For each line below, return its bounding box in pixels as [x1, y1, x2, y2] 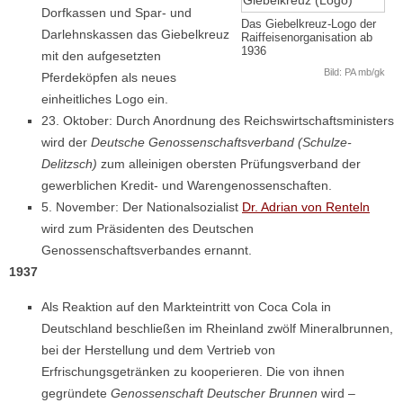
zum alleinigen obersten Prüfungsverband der [97, 156, 361, 171]
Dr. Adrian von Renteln [242, 199, 370, 214]
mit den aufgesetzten [41, 48, 161, 63]
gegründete [41, 385, 111, 400]
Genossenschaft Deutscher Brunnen [111, 385, 318, 400]
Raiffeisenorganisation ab [241, 31, 372, 44]
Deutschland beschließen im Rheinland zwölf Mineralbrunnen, [41, 320, 393, 336]
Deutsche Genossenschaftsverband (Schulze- [91, 134, 352, 149]
